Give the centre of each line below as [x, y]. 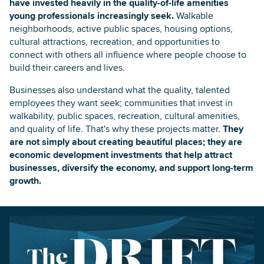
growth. [25, 180]
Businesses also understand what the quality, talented [120, 90]
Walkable [194, 15]
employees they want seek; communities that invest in [121, 103]
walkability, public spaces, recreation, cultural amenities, [125, 115]
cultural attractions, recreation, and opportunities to [115, 41]
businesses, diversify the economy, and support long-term [131, 167]
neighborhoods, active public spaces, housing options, [121, 28]
